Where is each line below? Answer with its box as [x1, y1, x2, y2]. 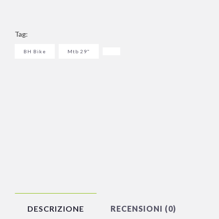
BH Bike [23, 48, 46, 54]
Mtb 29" [67, 48, 90, 54]
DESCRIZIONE [27, 204, 84, 214]
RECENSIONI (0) [110, 204, 176, 214]
